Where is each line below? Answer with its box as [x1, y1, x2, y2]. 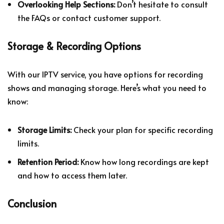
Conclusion [7, 196, 56, 210]
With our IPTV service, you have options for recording [7, 68, 203, 79]
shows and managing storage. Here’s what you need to [7, 81, 206, 93]
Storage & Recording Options [7, 38, 141, 53]
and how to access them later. [17, 169, 127, 180]
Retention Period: [17, 155, 78, 167]
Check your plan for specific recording [71, 123, 213, 135]
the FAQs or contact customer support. [17, 11, 160, 23]
